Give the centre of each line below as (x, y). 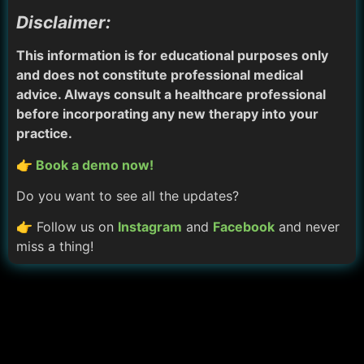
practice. (44, 134)
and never (307, 227)
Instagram (150, 227)
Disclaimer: (63, 23)
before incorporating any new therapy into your (167, 114)
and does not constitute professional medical (160, 75)
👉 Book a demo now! (85, 165)
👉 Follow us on (67, 227)
